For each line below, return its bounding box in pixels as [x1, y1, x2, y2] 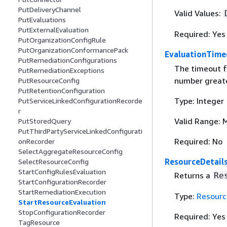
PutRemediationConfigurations [18, 56, 117, 65]
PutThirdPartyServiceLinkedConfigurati [18, 127, 142, 136]
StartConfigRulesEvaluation [18, 167, 106, 176]
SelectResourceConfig [18, 157, 89, 166]
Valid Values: [174, 8, 223, 19]
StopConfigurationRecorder [18, 208, 105, 217]
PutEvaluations [18, 15, 66, 24]
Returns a [174, 170, 212, 180]
